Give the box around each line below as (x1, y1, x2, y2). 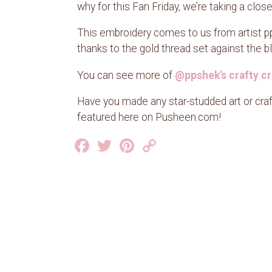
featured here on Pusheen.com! (77, 111, 221, 124)
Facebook (92, 134, 173, 157)
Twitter (114, 134, 174, 157)
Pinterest (137, 134, 212, 157)
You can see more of (77, 69, 175, 81)
